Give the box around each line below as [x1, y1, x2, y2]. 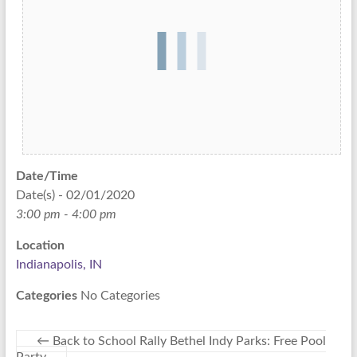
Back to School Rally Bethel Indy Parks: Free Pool [49, 335, 326, 347]
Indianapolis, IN [15, 258, 102, 271]
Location [15, 239, 65, 252]
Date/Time [15, 170, 78, 182]
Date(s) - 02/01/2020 [15, 189, 135, 202]
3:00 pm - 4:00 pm [15, 208, 116, 221]
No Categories [76, 289, 160, 302]
